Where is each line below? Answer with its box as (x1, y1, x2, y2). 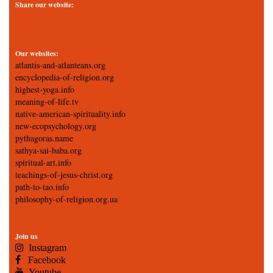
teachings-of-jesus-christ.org (15, 169, 113, 180)
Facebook (21, 255, 66, 264)
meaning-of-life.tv (15, 96, 79, 107)
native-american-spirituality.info (15, 108, 126, 119)
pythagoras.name (15, 132, 73, 144)
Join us (15, 231, 38, 241)
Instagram (24, 243, 66, 252)
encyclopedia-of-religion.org (15, 71, 114, 83)
